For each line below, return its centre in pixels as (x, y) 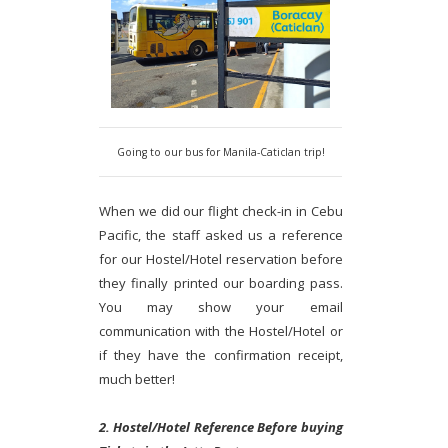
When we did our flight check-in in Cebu (221, 210)
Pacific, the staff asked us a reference (221, 234)
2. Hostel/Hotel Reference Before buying (221, 426)
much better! (137, 378)
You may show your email (221, 306)
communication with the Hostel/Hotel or (221, 330)
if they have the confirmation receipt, (221, 354)
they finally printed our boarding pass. (221, 282)
